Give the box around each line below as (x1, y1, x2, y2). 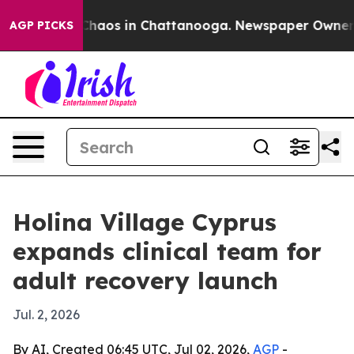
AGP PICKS (9, 18, 73, 32)
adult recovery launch (13, 265, 278, 296)
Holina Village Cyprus (13, 207, 277, 237)
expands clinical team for (13, 236, 322, 266)
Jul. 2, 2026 (13, 307, 80, 322)
